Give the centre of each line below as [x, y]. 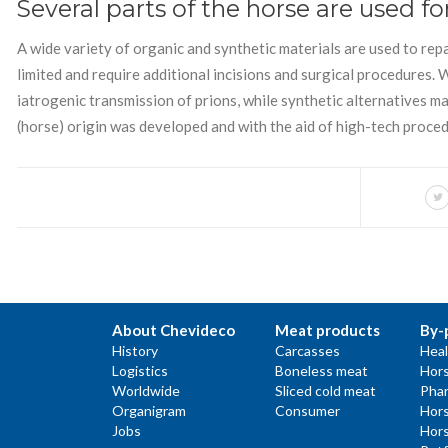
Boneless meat [321, 371]
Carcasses [307, 351]
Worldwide [146, 391]
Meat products [327, 330]
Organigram [149, 411]
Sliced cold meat [325, 391]
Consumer [307, 411]
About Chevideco [173, 330]
